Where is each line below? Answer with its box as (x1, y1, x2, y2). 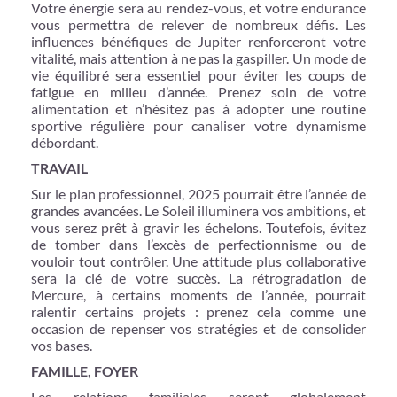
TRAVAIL (31, 159, 88, 176)
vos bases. (31, 336, 92, 354)
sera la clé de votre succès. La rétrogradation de (31, 269, 366, 286)
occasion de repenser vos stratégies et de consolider (31, 319, 366, 337)
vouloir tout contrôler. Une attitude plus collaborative (31, 252, 366, 269)
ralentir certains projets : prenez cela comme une (31, 302, 366, 320)
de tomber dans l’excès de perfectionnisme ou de (31, 235, 366, 253)
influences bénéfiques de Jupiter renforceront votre (31, 32, 366, 50)
